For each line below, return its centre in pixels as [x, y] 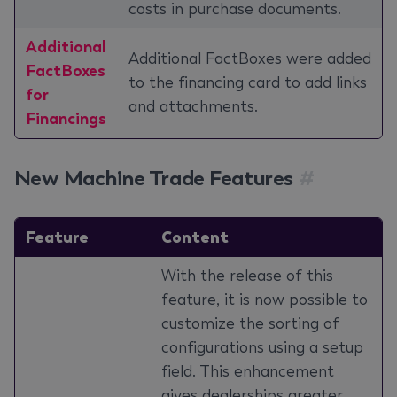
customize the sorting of [250, 323]
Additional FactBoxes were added [250, 58]
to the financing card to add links [248, 82]
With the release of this [247, 276]
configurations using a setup [262, 347]
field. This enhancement [248, 371]
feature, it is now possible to [265, 300]
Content [195, 237]
